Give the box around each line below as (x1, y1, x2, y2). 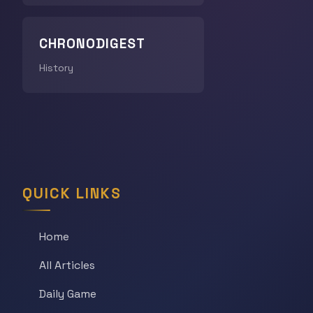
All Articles (39, 258, 95, 273)
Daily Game (39, 286, 96, 302)
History (39, 61, 73, 75)
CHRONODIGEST (39, 35, 145, 53)
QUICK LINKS (22, 184, 122, 203)
